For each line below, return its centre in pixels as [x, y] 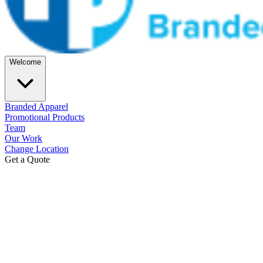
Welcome [25, 62]
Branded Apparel [36, 106]
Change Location [37, 149]
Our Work [23, 138]
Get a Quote [27, 159]
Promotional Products [45, 117]
